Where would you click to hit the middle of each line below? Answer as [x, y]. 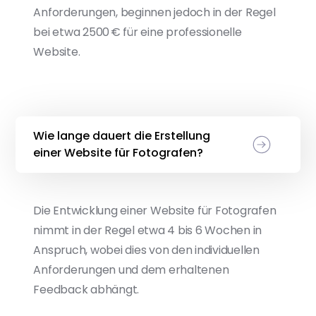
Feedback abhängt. [86, 290]
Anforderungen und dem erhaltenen [131, 270]
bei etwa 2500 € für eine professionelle [138, 32]
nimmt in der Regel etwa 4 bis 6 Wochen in [148, 230]
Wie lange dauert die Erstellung [122, 136]
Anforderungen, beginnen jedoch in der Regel [154, 12]
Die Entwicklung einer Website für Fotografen [155, 211]
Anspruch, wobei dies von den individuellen [146, 250]
